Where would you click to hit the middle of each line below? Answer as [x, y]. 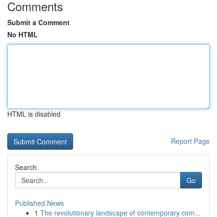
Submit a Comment [39, 22]
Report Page [190, 141]
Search [26, 167]
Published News [39, 203]
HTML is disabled [34, 114]
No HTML [23, 34]
